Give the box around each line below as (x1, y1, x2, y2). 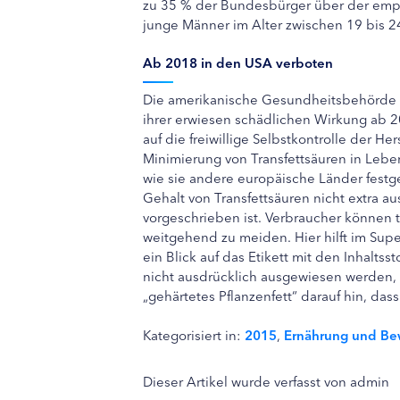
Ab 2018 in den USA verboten (143, 53, 333, 71)
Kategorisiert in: (143, 325, 245, 344)
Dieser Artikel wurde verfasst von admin (143, 371, 389, 390)
